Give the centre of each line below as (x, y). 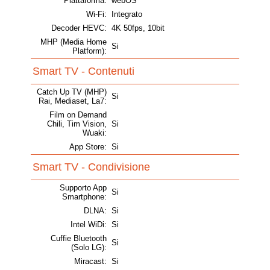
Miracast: (90, 262)
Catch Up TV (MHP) (72, 92)
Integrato (127, 14)
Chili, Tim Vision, (77, 124)
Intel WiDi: (89, 225)
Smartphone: (84, 197)
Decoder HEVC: (79, 28)
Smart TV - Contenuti (83, 71)
